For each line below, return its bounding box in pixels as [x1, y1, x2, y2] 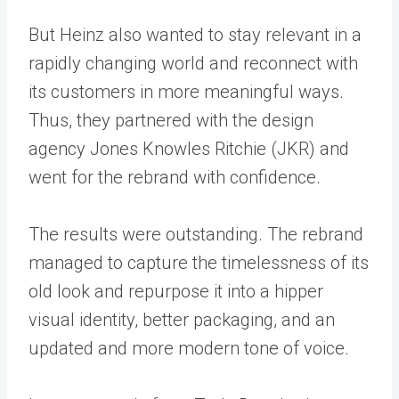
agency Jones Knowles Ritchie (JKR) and [28, 138, 349, 159]
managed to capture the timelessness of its [28, 252, 369, 273]
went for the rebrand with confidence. [28, 167, 321, 188]
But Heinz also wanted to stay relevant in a [28, 24, 362, 45]
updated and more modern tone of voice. [28, 338, 349, 359]
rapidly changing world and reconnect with [28, 53, 358, 74]
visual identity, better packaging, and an [28, 309, 335, 330]
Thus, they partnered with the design [28, 110, 313, 131]
